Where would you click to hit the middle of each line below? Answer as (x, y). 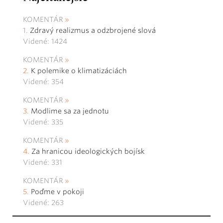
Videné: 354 (43, 82)
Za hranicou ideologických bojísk (88, 152)
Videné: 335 (43, 122)
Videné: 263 (43, 203)
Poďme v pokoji (57, 192)
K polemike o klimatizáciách (79, 71)
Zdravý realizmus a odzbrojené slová (94, 31)
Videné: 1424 (45, 42)
